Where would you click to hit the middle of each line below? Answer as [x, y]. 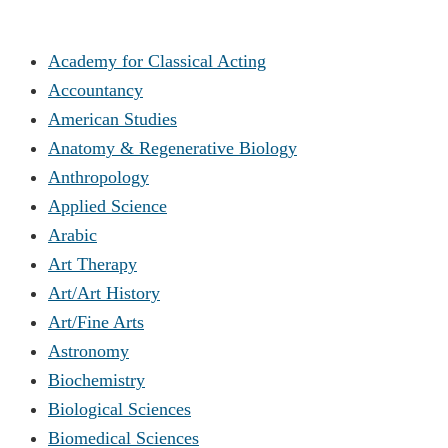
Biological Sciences [119, 408]
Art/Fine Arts [96, 321]
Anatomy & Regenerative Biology [172, 147]
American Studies [112, 118]
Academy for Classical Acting [157, 60]
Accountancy [95, 89]
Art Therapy [92, 263]
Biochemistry [96, 379]
